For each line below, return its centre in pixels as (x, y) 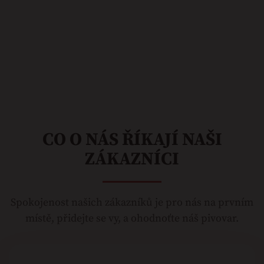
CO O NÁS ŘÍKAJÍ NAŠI (132, 139)
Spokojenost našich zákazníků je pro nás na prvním (132, 202)
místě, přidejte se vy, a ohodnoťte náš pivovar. (132, 218)
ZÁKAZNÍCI (132, 159)
